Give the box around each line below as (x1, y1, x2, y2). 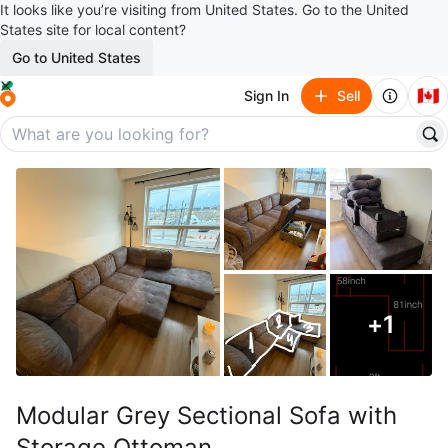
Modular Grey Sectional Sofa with (16, 401, 397, 430)
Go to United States (12, 49, 141, 66)
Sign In (244, 87, 289, 104)
